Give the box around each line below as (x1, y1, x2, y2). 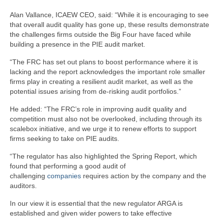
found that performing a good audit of (10, 162, 126, 170)
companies (47, 172, 81, 180)
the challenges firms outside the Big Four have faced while (10, 30, 191, 38)
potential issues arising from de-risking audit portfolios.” (10, 87, 183, 95)
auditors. (10, 182, 37, 190)
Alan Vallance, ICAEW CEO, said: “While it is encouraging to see (10, 11, 209, 19)
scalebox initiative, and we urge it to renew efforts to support (10, 125, 196, 133)
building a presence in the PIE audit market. (10, 40, 147, 48)
